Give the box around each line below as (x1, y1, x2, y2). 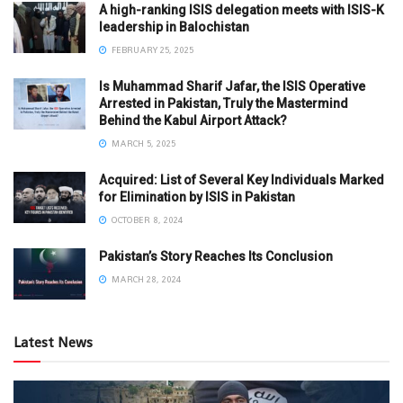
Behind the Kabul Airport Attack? (99, 112, 287, 128)
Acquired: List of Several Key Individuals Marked (99, 172, 384, 187)
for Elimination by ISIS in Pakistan (99, 189, 295, 204)
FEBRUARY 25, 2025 (109, 43, 193, 56)
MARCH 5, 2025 (109, 137, 175, 149)
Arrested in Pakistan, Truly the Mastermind (99, 95, 348, 111)
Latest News (13, 332, 93, 352)
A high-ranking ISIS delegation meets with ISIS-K (99, 2, 384, 17)
